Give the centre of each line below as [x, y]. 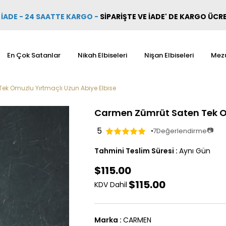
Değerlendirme [182, 131]
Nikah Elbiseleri [102, 55]
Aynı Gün [195, 151]
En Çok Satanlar [34, 55]
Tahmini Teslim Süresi [134, 151]
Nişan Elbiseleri [169, 55]
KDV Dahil [111, 185]
